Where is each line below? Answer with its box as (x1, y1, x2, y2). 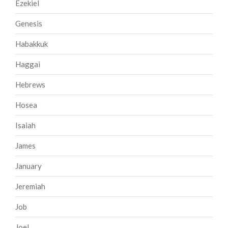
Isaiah (15, 121, 36, 130)
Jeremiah (15, 182, 45, 191)
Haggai (15, 60, 40, 69)
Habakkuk (15, 39, 48, 49)
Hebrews (15, 80, 45, 90)
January (15, 161, 42, 171)
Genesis (15, 19, 42, 28)
